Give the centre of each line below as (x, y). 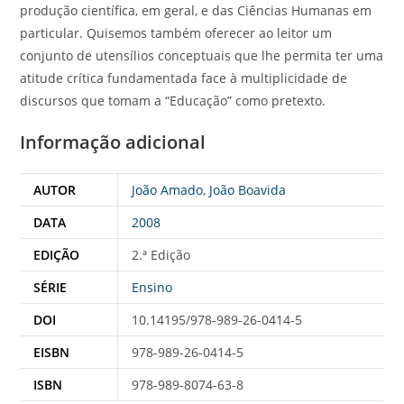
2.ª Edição (161, 254)
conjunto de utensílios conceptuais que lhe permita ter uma (202, 55)
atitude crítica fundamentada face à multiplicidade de (184, 78)
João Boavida (248, 189)
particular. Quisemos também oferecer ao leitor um (176, 32)
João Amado (168, 189)
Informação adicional (113, 142)
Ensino (152, 287)
